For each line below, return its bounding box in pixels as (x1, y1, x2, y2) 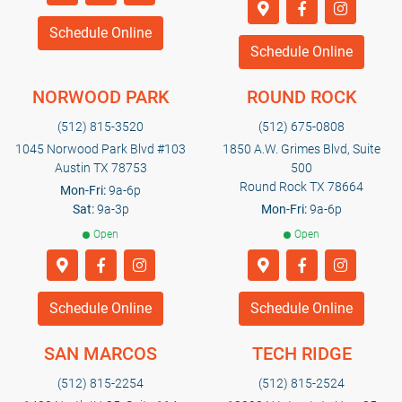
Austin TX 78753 (54, 161, 147, 176)
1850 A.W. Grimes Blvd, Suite (223, 142, 380, 157)
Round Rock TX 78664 (240, 179, 363, 195)
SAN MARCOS (44, 343, 157, 365)
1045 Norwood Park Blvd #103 (15, 142, 186, 157)
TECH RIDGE (251, 343, 352, 365)
